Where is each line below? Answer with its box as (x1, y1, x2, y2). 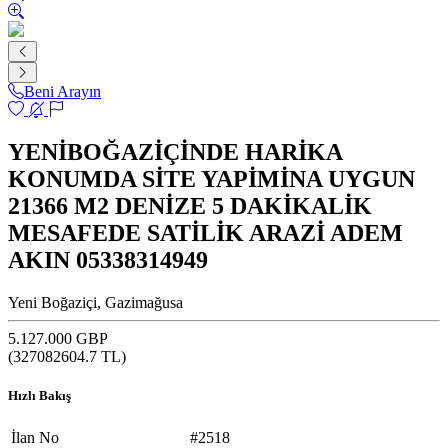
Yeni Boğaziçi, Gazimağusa (8, 293, 183, 311)
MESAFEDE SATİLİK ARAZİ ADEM (8, 219, 403, 246)
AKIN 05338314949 (8, 246, 208, 273)
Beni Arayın (24, 83, 101, 100)
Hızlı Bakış (8, 387, 71, 403)
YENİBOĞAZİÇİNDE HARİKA (8, 138, 342, 165)
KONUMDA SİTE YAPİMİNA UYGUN (8, 165, 415, 192)
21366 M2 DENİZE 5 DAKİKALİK (8, 192, 372, 219)
